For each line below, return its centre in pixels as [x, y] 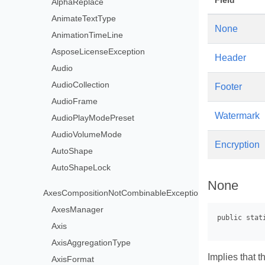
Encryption [237, 145]
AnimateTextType [84, 18]
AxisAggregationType [91, 242]
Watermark [237, 116]
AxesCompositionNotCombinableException [123, 193]
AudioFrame [75, 101]
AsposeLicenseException [98, 51]
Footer [228, 87]
